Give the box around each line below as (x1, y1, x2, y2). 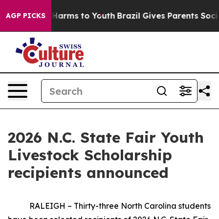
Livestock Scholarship (8, 146, 172, 164)
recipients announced (8, 163, 169, 182)
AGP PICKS (6, 11, 45, 20)
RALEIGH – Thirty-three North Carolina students (8, 201, 211, 211)
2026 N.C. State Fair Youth (8, 128, 204, 147)
